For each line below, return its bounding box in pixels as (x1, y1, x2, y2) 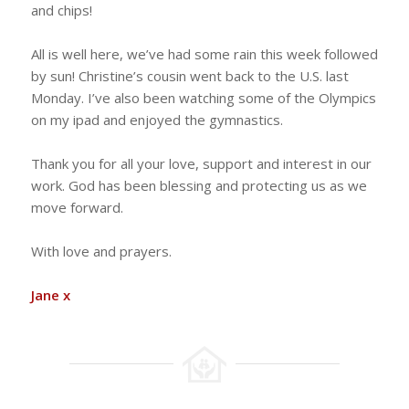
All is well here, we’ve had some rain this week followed (30, 44, 378, 63)
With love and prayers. (30, 241, 172, 260)
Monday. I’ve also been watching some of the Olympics (30, 88, 376, 107)
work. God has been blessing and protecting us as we (30, 175, 367, 194)
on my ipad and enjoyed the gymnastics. (30, 110, 283, 129)
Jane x (30, 285, 70, 304)
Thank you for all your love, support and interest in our (30, 153, 372, 173)
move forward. (30, 197, 123, 216)
